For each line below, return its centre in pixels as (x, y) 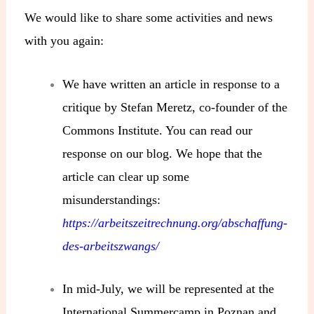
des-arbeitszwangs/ (111, 246)
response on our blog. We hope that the (163, 153)
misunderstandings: (112, 199)
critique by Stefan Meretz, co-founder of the (175, 107)
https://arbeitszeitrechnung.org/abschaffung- (175, 223)
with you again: (64, 40)
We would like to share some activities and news (149, 17)
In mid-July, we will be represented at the (169, 289)
